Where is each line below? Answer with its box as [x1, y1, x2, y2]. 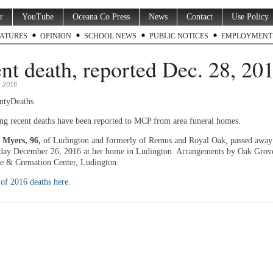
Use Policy [232, 12, 269, 21]
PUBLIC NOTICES [149, 32, 208, 40]
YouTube [22, 12, 54, 21]
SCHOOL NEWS [84, 32, 136, 40]
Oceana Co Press [73, 12, 130, 21]
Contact [186, 12, 213, 21]
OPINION [40, 32, 71, 40]
